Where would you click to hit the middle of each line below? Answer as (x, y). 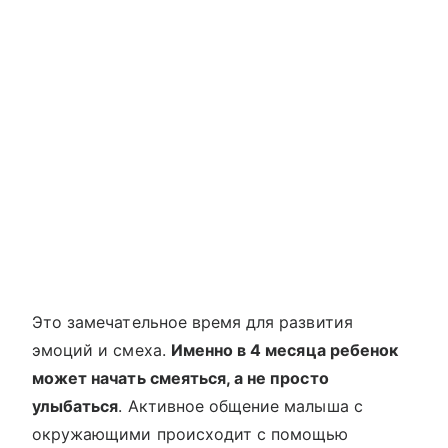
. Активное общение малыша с (240, 406)
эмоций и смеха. (101, 350)
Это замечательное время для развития (192, 322)
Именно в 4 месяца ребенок (284, 350)
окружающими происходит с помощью (190, 434)
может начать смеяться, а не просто (180, 378)
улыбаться (75, 406)
